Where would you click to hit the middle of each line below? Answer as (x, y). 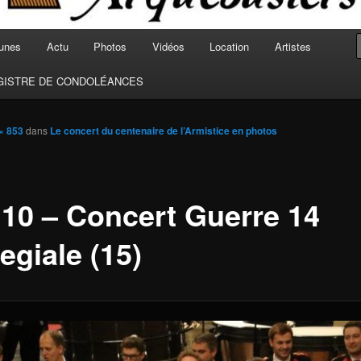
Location (230, 46)
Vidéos (168, 46)
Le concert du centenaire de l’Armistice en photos (164, 131)
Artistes (293, 46)
